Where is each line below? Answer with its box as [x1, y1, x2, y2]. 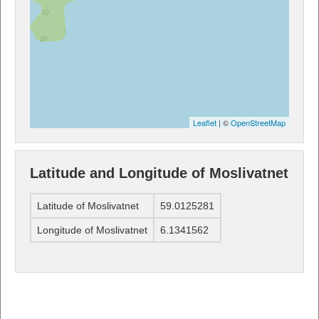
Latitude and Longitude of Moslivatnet [30, 164, 288, 181]
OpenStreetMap [231, 116, 286, 128]
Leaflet [193, 116, 216, 128]
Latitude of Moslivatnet [37, 200, 139, 212]
